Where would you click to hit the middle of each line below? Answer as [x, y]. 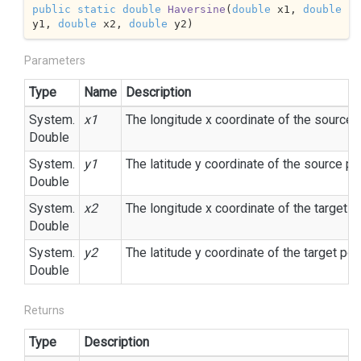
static [96, 9]
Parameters [55, 60]
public [51, 9]
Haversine [196, 9]
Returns [44, 310]
